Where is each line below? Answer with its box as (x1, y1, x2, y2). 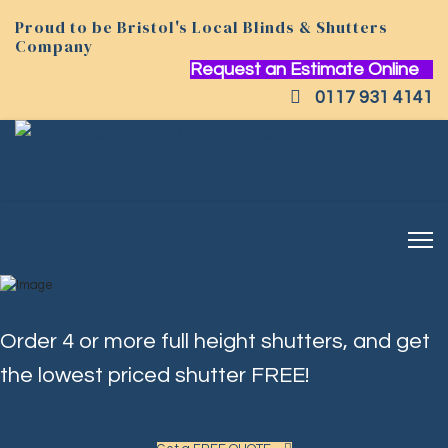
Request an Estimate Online (190, 60, 423, 79)
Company (15, 35, 94, 57)
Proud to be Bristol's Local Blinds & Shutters (15, 16, 388, 38)
